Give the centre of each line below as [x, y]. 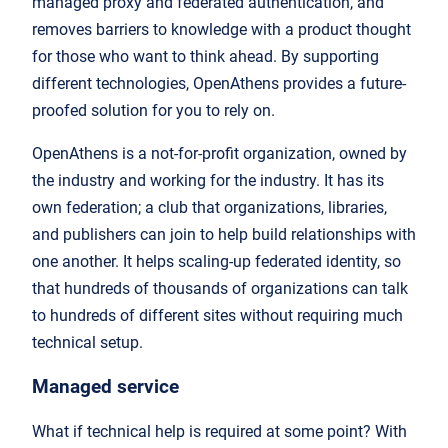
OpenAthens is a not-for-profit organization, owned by [219, 154]
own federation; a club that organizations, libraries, [209, 208]
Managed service [105, 386]
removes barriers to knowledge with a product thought [221, 30]
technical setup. [87, 343]
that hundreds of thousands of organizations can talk [220, 289]
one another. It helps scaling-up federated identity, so [216, 262]
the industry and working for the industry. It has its [208, 181]
